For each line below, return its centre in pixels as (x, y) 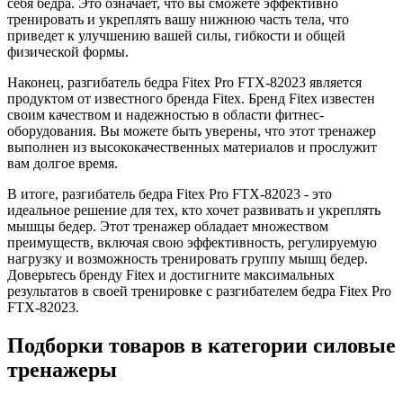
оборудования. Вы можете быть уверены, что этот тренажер (192, 130)
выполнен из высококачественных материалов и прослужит (192, 147)
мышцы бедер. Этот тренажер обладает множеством (168, 226)
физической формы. (68, 51)
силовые (354, 345)
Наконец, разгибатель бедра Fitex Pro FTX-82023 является (184, 82)
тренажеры (62, 369)
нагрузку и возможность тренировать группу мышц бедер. (188, 258)
